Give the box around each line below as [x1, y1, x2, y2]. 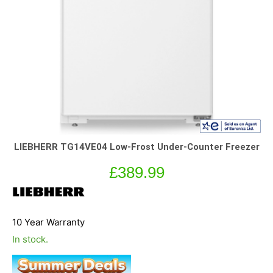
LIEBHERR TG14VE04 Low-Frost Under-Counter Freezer [13, 141, 260, 152]
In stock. [12, 233, 48, 245]
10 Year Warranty [12, 216, 85, 228]
